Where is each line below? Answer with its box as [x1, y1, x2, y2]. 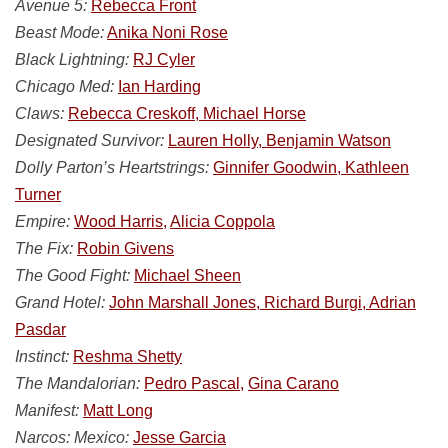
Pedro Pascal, [144, 375, 244, 392]
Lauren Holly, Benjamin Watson [168, 132, 391, 149]
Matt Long [83, 402, 153, 419]
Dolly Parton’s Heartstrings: [15, 159, 209, 176]
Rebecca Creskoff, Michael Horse [68, 105, 306, 122]
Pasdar [15, 321, 66, 338]
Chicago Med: [15, 78, 114, 95]
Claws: [15, 105, 64, 122]
